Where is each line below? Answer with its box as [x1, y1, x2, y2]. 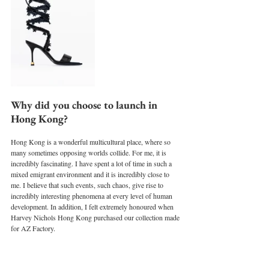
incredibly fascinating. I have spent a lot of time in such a [11, 158, 174, 168]
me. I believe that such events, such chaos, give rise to [11, 180, 165, 190]
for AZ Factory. [11, 223, 55, 233]
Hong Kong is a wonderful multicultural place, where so [11, 136, 172, 147]
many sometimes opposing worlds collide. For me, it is [11, 147, 168, 157]
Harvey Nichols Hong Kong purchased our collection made [11, 212, 181, 222]
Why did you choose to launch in [11, 97, 160, 112]
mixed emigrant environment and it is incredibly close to [11, 169, 171, 179]
